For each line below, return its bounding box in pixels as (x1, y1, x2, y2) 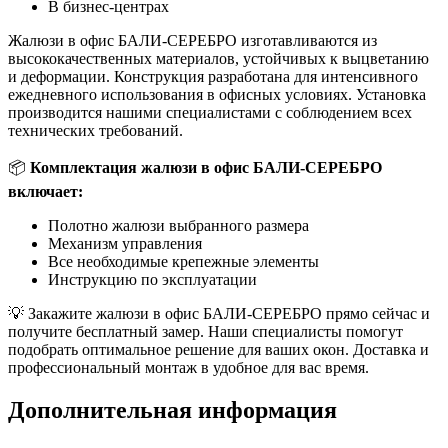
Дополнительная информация (8, 396, 337, 423)
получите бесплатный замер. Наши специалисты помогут (8, 323, 403, 341)
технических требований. (8, 122, 183, 140)
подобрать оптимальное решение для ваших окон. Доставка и (8, 341, 429, 359)
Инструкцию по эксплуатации (48, 271, 257, 289)
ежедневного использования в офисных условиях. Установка (8, 86, 426, 104)
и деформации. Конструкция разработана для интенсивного (8, 68, 418, 86)
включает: (8, 183, 83, 201)
